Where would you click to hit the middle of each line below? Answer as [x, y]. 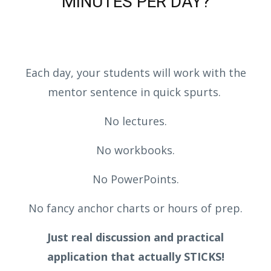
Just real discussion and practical [135, 237]
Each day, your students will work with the [135, 73]
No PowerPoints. [135, 179]
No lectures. [135, 121]
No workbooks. [135, 150]
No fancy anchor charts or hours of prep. [135, 208]
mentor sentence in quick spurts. [135, 92]
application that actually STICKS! [135, 257]
